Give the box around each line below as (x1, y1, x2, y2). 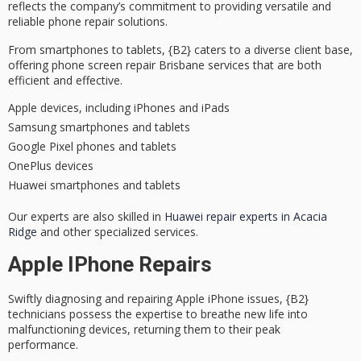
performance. (8, 337, 78, 353)
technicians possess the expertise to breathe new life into (8, 306, 308, 322)
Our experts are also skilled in (8, 209, 164, 225)
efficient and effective (8, 72, 120, 88)
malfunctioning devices (8, 322, 127, 338)
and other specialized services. (37, 224, 198, 240)
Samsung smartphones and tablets (8, 119, 190, 135)
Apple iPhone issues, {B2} (172, 291, 309, 307)
